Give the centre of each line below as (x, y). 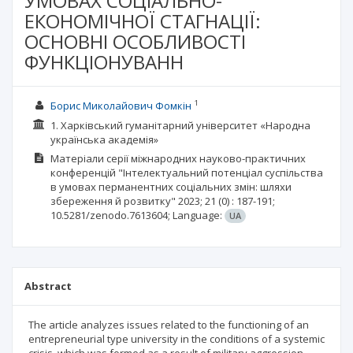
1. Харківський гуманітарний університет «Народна (180, 125)
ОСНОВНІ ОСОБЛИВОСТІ (135, 41)
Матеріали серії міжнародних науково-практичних (178, 158)
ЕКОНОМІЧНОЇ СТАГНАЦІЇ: (143, 21)
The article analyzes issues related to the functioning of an (169, 325)
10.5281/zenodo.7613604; (111, 215)
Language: (198, 215)
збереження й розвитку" (113, 201)
